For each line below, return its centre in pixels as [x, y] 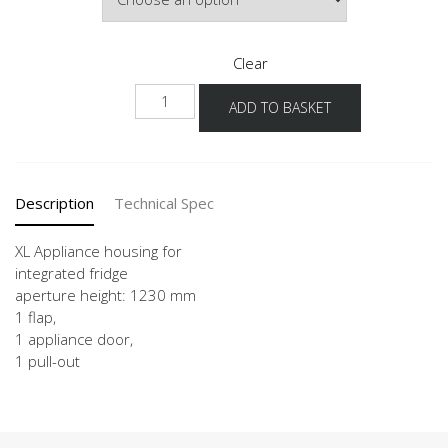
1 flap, [35, 316]
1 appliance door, [74, 338]
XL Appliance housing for [98, 250]
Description [54, 202]
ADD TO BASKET [280, 107]
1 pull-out [47, 360]
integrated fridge [71, 272]
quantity [165, 137]
